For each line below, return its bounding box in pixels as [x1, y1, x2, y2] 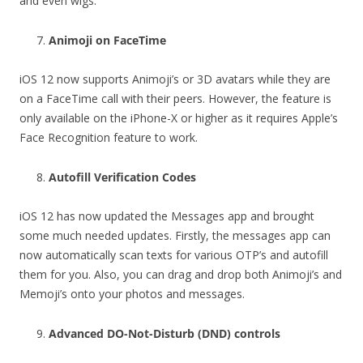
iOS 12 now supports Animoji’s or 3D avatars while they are [19, 70, 331, 87]
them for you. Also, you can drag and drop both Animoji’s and [19, 266, 342, 282]
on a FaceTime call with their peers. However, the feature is [19, 90, 331, 106]
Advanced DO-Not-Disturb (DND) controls [49, 325, 280, 341]
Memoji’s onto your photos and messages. [19, 285, 245, 301]
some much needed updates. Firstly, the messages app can [19, 227, 331, 243]
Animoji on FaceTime [49, 32, 166, 48]
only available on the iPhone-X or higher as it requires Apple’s [19, 109, 338, 126]
